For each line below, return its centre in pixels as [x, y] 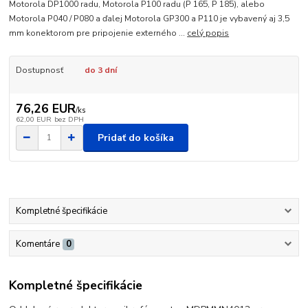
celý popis [208, 33]
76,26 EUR [45, 109]
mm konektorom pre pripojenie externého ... [98, 33]
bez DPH [69, 120]
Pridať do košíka [136, 137]
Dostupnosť [39, 70]
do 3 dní [100, 70]
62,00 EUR [33, 120]
